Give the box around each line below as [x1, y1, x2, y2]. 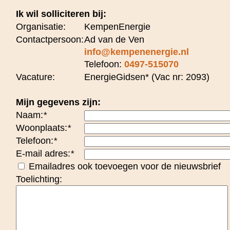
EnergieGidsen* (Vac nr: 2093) [84, 72, 209, 83]
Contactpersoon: [16, 34, 84, 45]
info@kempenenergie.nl [84, 47, 189, 57]
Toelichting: [16, 174, 62, 185]
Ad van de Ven [84, 34, 144, 45]
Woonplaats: [16, 123, 67, 133]
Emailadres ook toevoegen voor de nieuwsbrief [26, 161, 221, 172]
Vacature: [16, 72, 55, 83]
